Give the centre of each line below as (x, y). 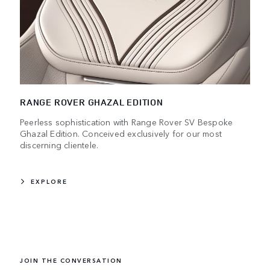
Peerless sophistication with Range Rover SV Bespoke (127, 122)
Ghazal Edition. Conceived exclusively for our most (121, 133)
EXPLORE (49, 182)
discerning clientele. (59, 145)
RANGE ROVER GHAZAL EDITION (92, 102)
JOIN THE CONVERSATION (71, 261)
